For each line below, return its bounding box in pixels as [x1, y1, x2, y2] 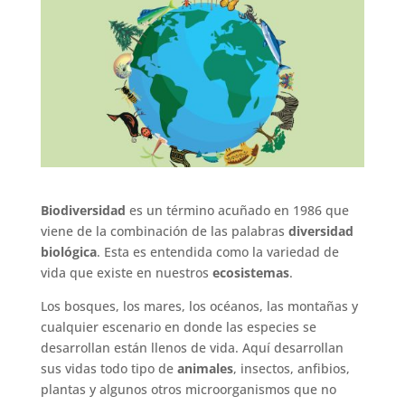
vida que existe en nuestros [40, 263, 212, 281]
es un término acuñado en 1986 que [125, 201, 349, 219]
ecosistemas [212, 263, 289, 281]
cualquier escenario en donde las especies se [40, 317, 316, 335]
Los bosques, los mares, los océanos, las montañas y [40, 297, 358, 315]
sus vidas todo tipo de [40, 359, 177, 377]
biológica [40, 242, 97, 260]
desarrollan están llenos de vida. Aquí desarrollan [40, 338, 344, 356]
